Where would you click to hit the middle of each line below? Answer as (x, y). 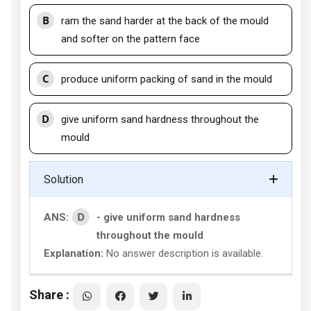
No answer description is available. (183, 253)
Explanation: (74, 253)
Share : (49, 294)
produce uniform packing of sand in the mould (167, 79)
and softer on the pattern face (131, 39)
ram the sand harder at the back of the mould (165, 21)
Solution (64, 179)
